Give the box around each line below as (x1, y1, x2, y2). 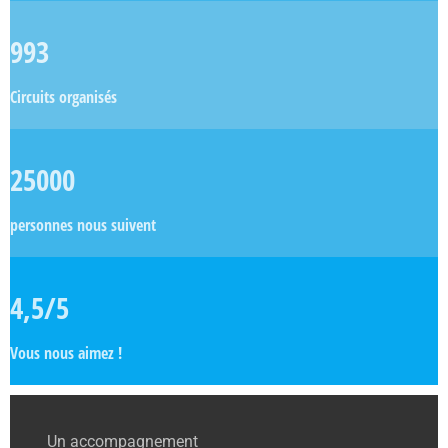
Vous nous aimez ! (10, 342, 122, 365)
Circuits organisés (10, 86, 117, 109)
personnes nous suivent (10, 214, 156, 237)
